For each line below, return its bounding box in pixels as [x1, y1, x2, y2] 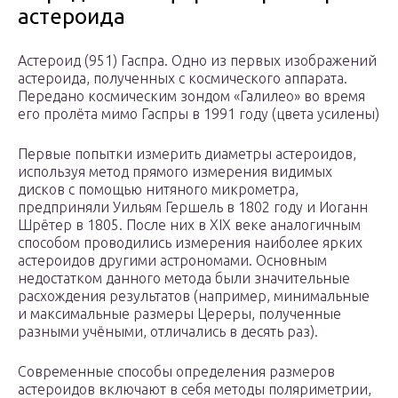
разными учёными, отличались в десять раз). [18, 323, 318, 340]
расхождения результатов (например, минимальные [18, 288, 370, 305]
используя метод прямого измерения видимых [18, 163, 332, 180]
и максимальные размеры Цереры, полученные [18, 306, 341, 322]
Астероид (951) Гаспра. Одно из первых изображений [18, 52, 377, 69]
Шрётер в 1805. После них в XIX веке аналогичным [18, 217, 361, 234]
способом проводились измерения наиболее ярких [18, 235, 362, 251]
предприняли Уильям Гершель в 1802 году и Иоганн [18, 199, 368, 216]
